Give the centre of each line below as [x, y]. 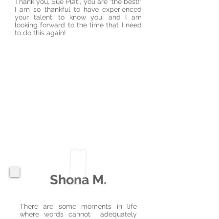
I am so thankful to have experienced [78, 9]
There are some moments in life [78, 206]
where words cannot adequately [78, 214]
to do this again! [40, 33]
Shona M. [78, 180]
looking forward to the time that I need [78, 25]
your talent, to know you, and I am [78, 17]
